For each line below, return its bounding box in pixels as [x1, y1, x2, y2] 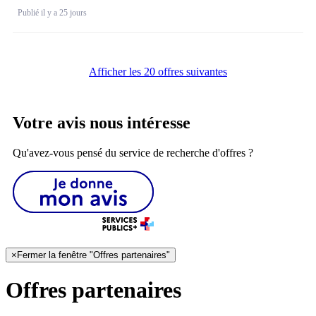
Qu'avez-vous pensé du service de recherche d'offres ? [13, 146, 253, 159]
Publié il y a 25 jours [18, 7, 87, 18]
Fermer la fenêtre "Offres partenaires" [17, 249, 170, 260]
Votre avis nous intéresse [13, 113, 190, 132]
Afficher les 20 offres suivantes [89, 65, 227, 78]
